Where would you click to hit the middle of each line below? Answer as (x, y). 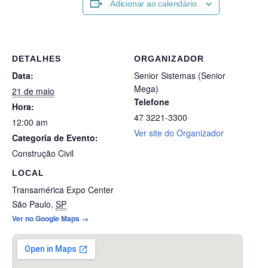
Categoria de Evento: (55, 138)
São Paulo (31, 204)
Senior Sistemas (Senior (180, 76)
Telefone (152, 102)
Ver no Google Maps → (50, 218)
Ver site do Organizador (179, 133)
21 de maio (33, 91)
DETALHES (36, 59)
